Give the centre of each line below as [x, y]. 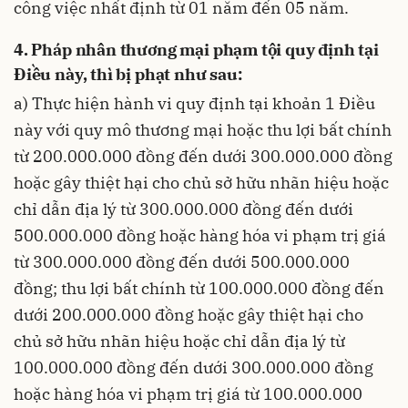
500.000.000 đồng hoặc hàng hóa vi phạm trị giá [200, 235]
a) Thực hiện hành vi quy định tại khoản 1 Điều [194, 103]
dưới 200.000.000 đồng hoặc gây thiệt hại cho [189, 315]
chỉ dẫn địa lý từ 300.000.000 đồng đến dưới [184, 209]
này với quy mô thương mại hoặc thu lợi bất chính [203, 130]
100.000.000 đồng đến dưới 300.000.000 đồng [194, 367]
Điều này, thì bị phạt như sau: [128, 74]
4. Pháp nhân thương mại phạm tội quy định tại [196, 49]
